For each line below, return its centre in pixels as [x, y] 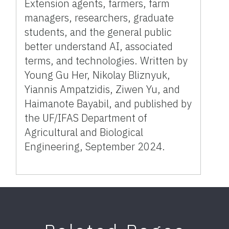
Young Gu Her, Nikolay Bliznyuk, [98, 75]
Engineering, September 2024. [95, 146]
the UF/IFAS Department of [86, 118]
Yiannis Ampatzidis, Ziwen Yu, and [102, 89]
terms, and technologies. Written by [106, 60]
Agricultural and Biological [84, 132]
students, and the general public [98, 32]
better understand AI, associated [99, 46]
